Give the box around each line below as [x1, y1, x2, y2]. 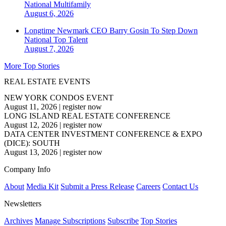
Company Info [4, 164, 50, 174]
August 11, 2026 [4, 102, 57, 111]
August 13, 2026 [4, 147, 58, 156]
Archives [4, 216, 33, 225]
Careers [136, 182, 160, 191]
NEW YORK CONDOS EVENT [4, 93, 114, 102]
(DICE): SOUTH [4, 138, 60, 147]
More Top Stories [4, 62, 60, 71]
